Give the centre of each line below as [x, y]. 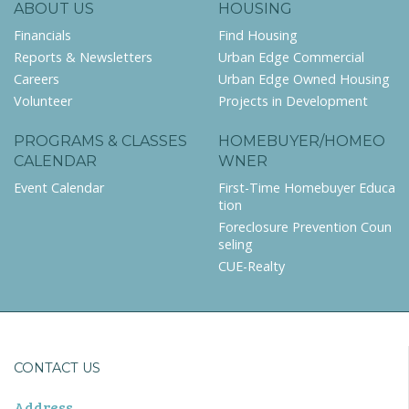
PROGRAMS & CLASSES [100, 141]
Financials [42, 35]
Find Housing [258, 35]
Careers [37, 79]
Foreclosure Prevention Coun [305, 227]
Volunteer [43, 100]
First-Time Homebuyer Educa [307, 188]
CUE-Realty [252, 266]
